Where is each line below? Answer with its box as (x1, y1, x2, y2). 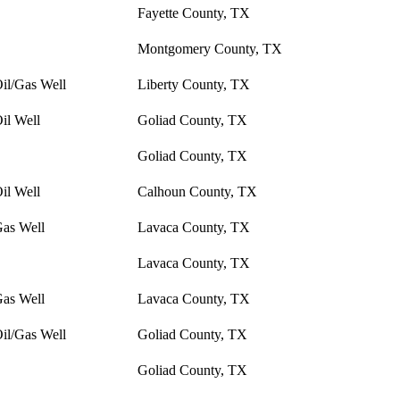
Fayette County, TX (137, 5, 250, 21)
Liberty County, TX (137, 77, 250, 93)
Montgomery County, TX (137, 41, 282, 57)
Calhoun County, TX (137, 184, 257, 200)
